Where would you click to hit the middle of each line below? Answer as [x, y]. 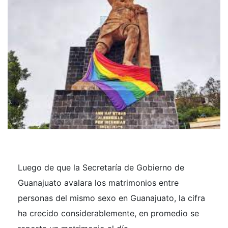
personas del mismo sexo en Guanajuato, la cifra [111, 198]
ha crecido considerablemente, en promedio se [108, 213]
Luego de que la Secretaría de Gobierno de [101, 167]
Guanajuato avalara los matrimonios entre [98, 182]
